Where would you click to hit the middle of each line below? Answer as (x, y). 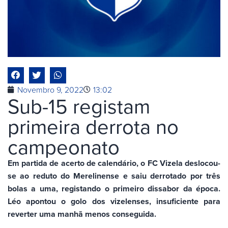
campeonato (64, 146)
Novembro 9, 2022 (50, 89)
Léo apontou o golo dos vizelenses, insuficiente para (114, 201)
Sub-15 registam (79, 106)
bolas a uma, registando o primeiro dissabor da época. (114, 188)
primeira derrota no (93, 126)
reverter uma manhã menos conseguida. (82, 214)
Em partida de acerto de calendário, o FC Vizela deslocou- (114, 163)
